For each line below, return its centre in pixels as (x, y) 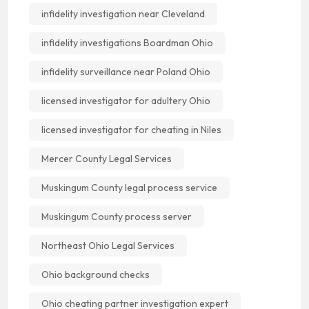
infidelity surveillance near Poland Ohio (126, 71)
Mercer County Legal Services (107, 158)
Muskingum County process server (117, 216)
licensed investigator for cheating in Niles (131, 129)
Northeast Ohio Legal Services (108, 245)
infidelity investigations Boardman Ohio (127, 42)
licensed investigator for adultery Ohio (126, 100)
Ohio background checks (96, 274)
